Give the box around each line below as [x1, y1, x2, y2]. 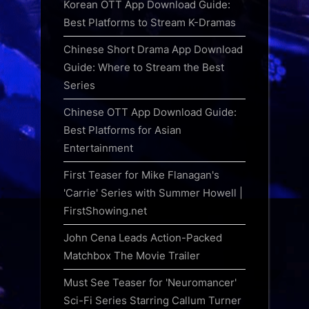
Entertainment [63, 141, 133, 155]
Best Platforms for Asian [63, 123, 181, 137]
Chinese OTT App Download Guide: [63, 106, 237, 119]
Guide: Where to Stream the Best [63, 60, 224, 74]
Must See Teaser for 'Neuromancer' [63, 276, 237, 290]
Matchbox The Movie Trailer [63, 249, 200, 263]
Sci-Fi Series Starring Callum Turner [63, 294, 241, 308]
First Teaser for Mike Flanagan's [63, 168, 219, 182]
